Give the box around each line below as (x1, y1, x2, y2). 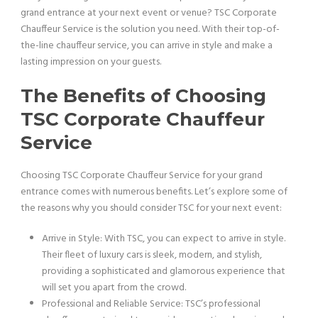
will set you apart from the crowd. (42, 279, 186, 296)
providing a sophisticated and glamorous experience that (42, 263, 285, 280)
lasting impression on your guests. (21, 53, 161, 70)
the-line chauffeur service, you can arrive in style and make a (21, 37, 273, 54)
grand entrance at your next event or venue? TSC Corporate (21, 4, 277, 21)
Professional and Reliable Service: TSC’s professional (42, 295, 261, 312)
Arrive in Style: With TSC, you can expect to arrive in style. (42, 230, 285, 247)
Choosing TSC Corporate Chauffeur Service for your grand (21, 167, 263, 184)
